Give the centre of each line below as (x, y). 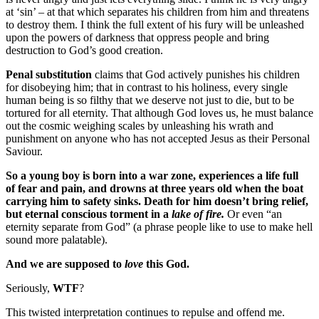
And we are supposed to (65, 263)
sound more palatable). (57, 239)
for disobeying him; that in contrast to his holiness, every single (147, 87)
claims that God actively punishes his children (196, 74)
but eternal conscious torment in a (87, 214)
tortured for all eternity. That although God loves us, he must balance (159, 113)
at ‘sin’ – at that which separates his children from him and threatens (157, 11)
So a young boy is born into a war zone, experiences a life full (152, 175)
